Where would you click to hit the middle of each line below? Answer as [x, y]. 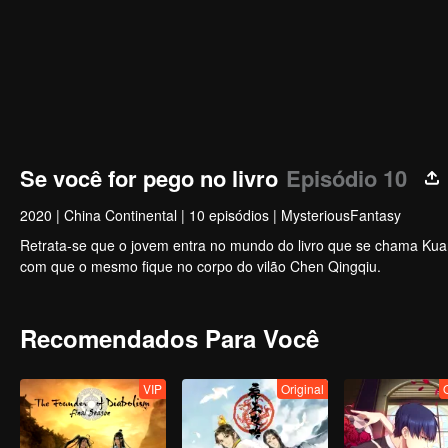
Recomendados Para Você [169, 338]
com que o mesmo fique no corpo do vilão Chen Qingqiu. [200, 266]
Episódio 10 [346, 178]
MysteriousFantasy [341, 215]
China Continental [120, 215]
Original [302, 388]
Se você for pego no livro [149, 178]
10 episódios [229, 215]
